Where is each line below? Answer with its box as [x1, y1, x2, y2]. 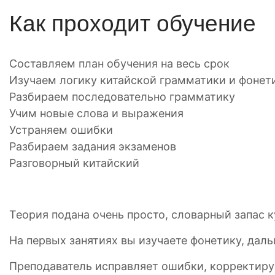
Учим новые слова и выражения [9, 107, 184, 120]
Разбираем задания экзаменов [9, 140, 176, 153]
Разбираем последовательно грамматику [9, 90, 235, 103]
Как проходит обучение [9, 11, 256, 36]
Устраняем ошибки [9, 123, 113, 136]
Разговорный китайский [9, 157, 139, 169]
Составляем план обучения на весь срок [9, 57, 230, 70]
